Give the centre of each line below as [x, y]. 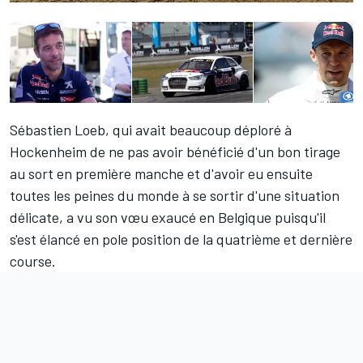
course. [33, 261]
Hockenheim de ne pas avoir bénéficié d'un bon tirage [175, 152]
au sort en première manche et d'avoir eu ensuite [161, 174]
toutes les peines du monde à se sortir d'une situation [175, 196]
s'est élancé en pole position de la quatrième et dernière [181, 239]
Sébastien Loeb [58, 130]
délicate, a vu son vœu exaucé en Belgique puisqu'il [168, 218]
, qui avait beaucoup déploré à [199, 130]
